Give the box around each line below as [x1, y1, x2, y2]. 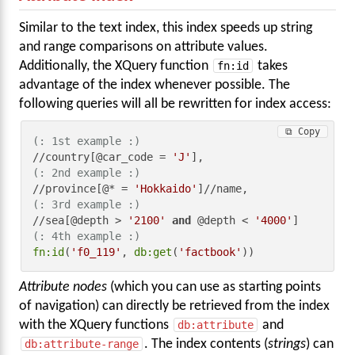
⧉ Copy [284, 125, 320, 137]
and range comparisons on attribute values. [19, 40, 268, 55]
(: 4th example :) [32, 229, 141, 242]
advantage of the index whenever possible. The [19, 78, 290, 93]
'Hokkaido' [134, 181, 198, 195]
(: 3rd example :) [32, 197, 141, 211]
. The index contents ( [144, 338, 268, 352]
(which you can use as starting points [107, 281, 321, 295]
